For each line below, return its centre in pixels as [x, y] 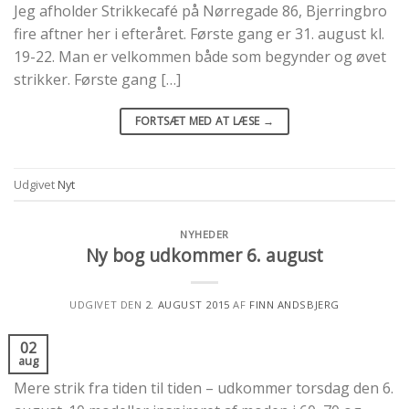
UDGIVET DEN [107, 304]
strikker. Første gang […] [97, 80]
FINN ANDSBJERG [294, 304]
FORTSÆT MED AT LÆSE [199, 121]
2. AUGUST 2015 [187, 304]
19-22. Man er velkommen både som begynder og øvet [200, 57]
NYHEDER [204, 235]
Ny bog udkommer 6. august [204, 255]
